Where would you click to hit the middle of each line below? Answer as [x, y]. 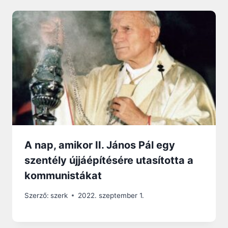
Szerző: [37, 195]
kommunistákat [63, 175]
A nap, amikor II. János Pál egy [100, 145]
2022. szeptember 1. [111, 195]
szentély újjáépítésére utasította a [109, 160]
